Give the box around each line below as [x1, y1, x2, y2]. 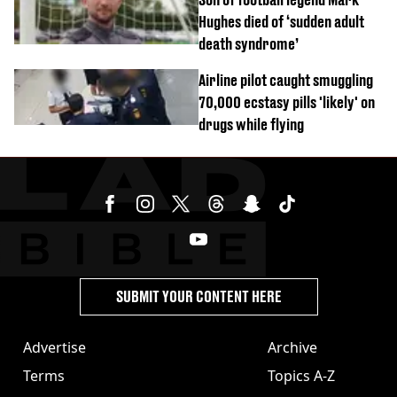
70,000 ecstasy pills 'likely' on [198, 92, 375, 112]
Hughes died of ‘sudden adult [198, 12, 364, 31]
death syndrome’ [198, 34, 299, 53]
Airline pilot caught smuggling [198, 70, 373, 90]
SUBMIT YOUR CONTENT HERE [115, 286, 282, 306]
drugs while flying [198, 114, 304, 134]
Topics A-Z [268, 365, 335, 385]
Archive [268, 337, 317, 357]
